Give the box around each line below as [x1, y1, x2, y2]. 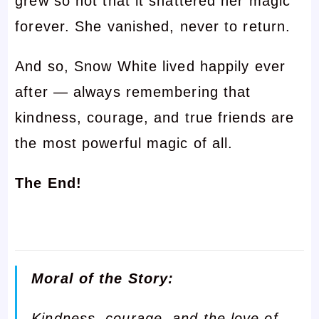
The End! [15, 174, 83, 191]
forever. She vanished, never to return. [15, 18, 291, 34]
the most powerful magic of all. [15, 135, 234, 151]
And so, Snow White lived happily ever [15, 58, 286, 74]
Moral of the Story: [31, 270, 174, 286]
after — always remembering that [15, 83, 251, 100]
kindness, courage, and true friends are [15, 109, 295, 125]
